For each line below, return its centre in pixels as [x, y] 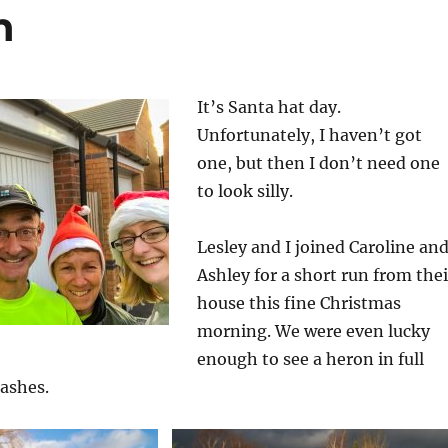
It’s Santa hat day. [268, 107]
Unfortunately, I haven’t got [309, 135]
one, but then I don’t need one [318, 163]
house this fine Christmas [298, 303]
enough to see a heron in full [310, 359]
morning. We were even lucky [313, 331]
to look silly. [244, 191]
